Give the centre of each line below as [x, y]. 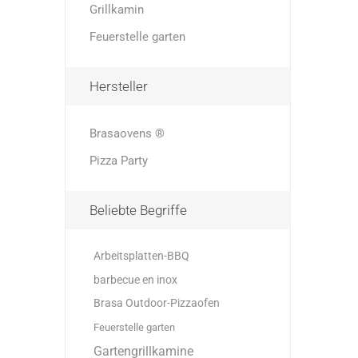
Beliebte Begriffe [138, 210]
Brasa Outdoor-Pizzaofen [156, 303]
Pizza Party [118, 161]
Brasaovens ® [127, 133]
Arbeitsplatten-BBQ [141, 256]
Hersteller [118, 86]
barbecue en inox [135, 280]
